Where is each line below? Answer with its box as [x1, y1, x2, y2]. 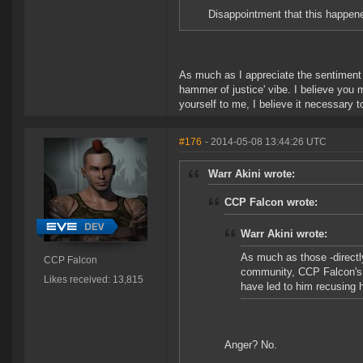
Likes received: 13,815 [43, 274, 143, 286]
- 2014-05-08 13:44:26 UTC [205, 136, 327, 148]
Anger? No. [224, 339, 277, 352]
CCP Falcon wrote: [224, 196, 318, 209]
